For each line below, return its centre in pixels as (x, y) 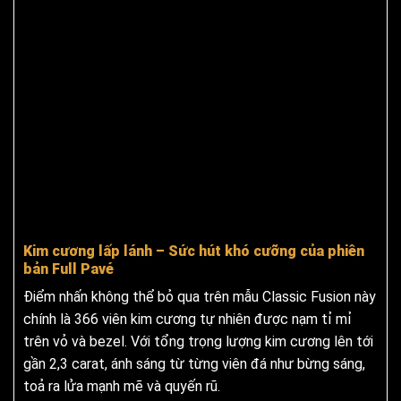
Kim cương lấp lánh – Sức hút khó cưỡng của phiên (194, 252)
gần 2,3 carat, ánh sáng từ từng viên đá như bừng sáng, (194, 364)
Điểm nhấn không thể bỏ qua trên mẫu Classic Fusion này (200, 297)
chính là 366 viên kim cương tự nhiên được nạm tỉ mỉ (188, 320)
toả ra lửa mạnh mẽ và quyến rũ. (122, 387)
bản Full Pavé (68, 269)
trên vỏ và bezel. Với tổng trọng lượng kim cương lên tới (198, 342)
